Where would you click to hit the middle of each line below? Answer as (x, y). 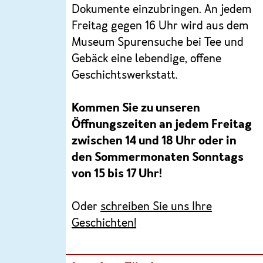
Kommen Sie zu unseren (136, 108)
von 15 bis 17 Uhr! (117, 174)
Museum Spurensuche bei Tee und (158, 43)
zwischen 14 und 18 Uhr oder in (154, 141)
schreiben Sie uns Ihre (156, 207)
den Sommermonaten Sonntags (158, 158)
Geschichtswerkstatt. (125, 75)
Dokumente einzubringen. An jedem (162, 10)
